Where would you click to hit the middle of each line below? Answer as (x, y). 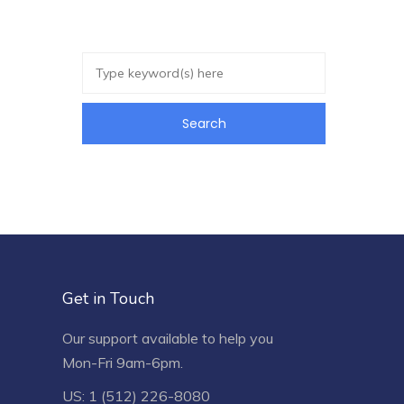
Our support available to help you (167, 338)
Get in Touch (108, 298)
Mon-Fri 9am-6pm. (122, 363)
